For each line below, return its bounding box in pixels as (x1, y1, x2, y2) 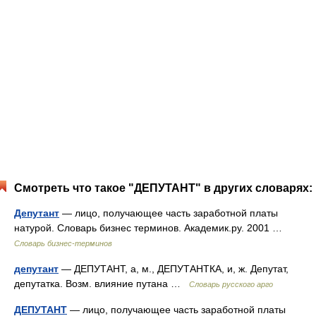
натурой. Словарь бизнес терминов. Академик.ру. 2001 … (14, 222, 288, 233)
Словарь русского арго (189, 280, 273, 288)
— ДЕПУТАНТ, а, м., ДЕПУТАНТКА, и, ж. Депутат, (59, 263, 288, 274)
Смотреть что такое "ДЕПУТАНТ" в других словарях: (14, 182, 312, 194)
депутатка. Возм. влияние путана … (14, 278, 189, 289)
